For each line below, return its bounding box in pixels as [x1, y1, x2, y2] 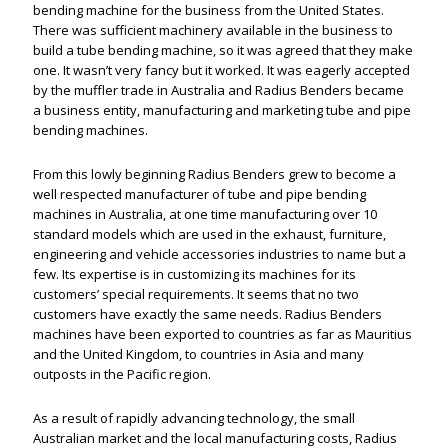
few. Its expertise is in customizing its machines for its [33, 264, 357, 283]
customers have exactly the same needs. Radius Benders [33, 304, 383, 323]
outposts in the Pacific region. [33, 364, 212, 383]
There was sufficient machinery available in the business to [33, 20, 394, 39]
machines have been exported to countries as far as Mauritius [33, 324, 413, 343]
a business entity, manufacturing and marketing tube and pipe [33, 100, 412, 119]
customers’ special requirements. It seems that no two [33, 284, 360, 303]
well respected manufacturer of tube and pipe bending [33, 184, 367, 203]
